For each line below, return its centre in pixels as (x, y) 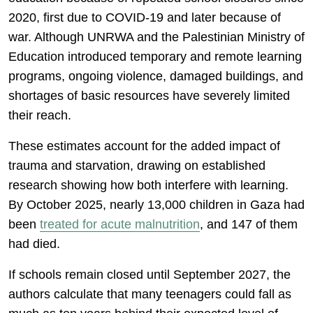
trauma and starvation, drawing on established (137, 165)
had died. (34, 243)
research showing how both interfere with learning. (148, 185)
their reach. (40, 115)
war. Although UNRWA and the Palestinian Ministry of (156, 37)
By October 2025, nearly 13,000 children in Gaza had (156, 204)
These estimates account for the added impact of (144, 146)
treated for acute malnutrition (120, 224)
